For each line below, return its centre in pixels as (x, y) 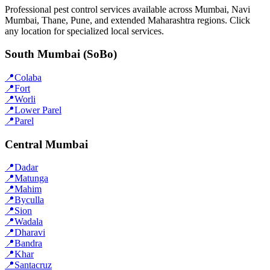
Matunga (31, 178)
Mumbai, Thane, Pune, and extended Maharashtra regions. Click (127, 20)
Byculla (29, 200)
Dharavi (30, 233)
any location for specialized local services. (84, 31)
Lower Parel (38, 110)
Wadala (29, 222)
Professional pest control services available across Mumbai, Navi (127, 9)
